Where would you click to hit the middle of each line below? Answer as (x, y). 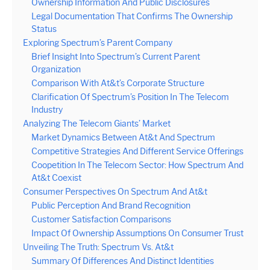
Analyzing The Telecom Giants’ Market (97, 124)
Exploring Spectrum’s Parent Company (98, 43)
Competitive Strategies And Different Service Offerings (137, 151)
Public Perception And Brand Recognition (111, 206)
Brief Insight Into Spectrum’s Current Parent (116, 57)
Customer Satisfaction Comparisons (101, 219)
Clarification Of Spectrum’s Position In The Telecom (130, 97)
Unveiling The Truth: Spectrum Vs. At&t (98, 247)
